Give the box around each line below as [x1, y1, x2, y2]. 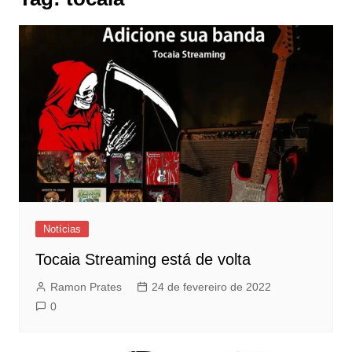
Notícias [42, 223, 81, 236]
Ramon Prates [49, 280, 122, 294]
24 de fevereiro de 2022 [151, 280, 271, 294]
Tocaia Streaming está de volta [35, 251, 251, 269]
